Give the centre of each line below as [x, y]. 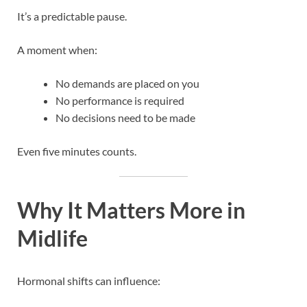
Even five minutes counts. [77, 151]
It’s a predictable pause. [72, 16]
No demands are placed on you [127, 83]
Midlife [52, 238]
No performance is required [120, 100]
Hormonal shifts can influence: [89, 281]
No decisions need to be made [125, 117]
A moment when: [57, 49]
